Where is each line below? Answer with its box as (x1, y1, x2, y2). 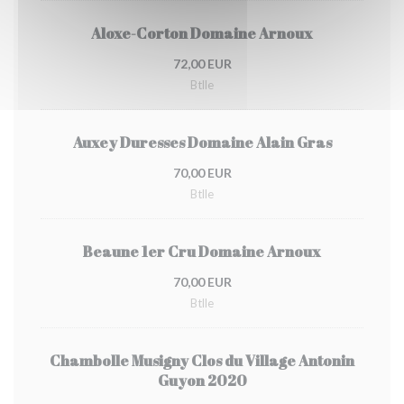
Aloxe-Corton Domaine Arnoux (91, 23, 313, 43)
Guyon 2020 (157, 371, 247, 390)
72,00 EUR (172, 56, 232, 71)
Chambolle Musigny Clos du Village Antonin (50, 351, 354, 371)
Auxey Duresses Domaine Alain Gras (72, 133, 332, 152)
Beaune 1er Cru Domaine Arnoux (83, 242, 321, 262)
